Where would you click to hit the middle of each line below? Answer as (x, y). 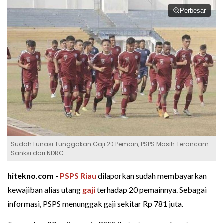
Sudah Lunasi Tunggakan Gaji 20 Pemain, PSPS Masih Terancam (110, 144)
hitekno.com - (34, 175)
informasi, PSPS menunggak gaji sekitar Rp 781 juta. (95, 203)
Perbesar (193, 11)
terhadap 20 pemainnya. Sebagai (151, 189)
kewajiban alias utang (45, 189)
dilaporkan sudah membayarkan (151, 175)
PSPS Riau (78, 175)
